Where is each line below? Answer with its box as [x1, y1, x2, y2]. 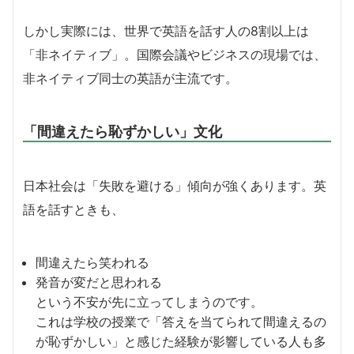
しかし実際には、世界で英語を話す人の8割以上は [23, 22, 309, 39]
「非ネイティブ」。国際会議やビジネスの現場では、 [23, 46, 326, 62]
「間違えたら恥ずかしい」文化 [23, 122, 222, 140]
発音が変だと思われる [36, 273, 162, 290]
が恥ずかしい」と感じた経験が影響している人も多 [36, 333, 326, 349]
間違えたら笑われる [36, 254, 149, 270]
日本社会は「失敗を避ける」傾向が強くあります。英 [23, 177, 326, 194]
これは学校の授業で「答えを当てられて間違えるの [36, 313, 326, 330]
